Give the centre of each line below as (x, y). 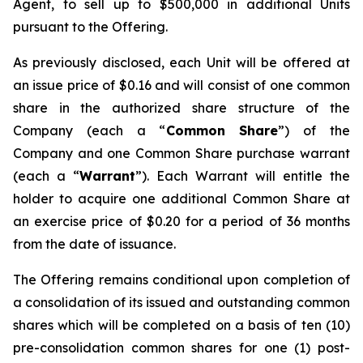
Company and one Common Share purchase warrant (181, 153)
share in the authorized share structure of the (181, 108)
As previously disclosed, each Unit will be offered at (181, 62)
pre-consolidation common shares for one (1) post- (181, 348)
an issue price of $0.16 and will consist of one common (181, 85)
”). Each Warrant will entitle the (243, 176)
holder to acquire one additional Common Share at (181, 199)
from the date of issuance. (94, 244)
